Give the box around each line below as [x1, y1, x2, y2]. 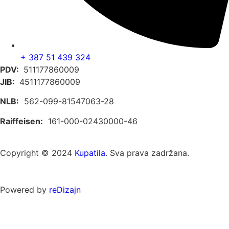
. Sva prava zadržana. [105, 148, 189, 158]
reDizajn [49, 185, 81, 195]
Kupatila [75, 148, 105, 158]
